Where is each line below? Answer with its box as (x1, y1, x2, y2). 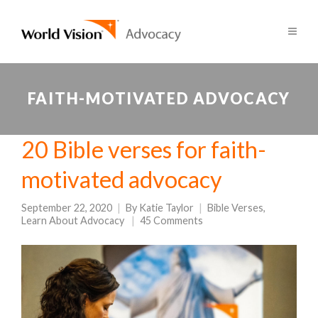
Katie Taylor (139, 202, 194, 214)
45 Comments (140, 214, 203, 226)
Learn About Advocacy (21, 214, 124, 226)
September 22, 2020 (21, 202, 112, 214)
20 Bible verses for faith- (21, 136, 266, 163)
